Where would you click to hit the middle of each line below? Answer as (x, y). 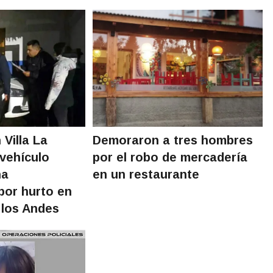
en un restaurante (146, 174)
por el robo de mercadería (170, 157)
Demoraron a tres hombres (173, 140)
